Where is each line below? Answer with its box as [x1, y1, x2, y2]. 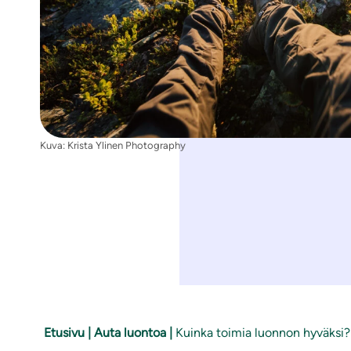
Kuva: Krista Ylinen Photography [40, 139, 186, 151]
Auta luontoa [94, 324, 166, 340]
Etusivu [44, 324, 85, 340]
